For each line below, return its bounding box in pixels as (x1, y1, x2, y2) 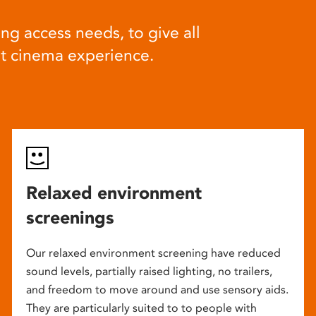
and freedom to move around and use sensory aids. (25, 282, 288, 296)
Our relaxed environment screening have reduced (25, 245, 281, 260)
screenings (25, 206, 114, 228)
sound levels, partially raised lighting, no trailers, (25, 264, 272, 278)
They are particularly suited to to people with (25, 300, 257, 315)
